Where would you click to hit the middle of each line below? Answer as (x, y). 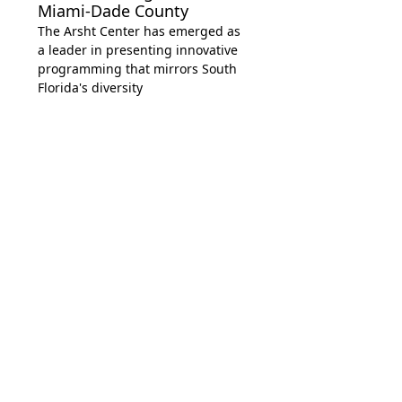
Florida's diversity (90, 87)
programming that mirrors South (137, 68)
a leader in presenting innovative (138, 49)
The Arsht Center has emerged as (139, 31)
